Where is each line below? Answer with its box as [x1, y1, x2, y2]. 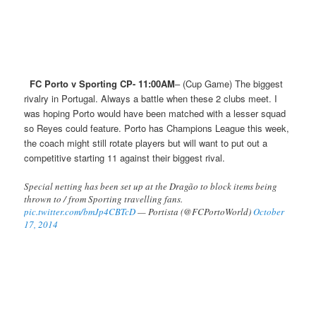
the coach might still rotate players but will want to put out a [24, 135, 268, 150]
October [253, 205, 285, 218]
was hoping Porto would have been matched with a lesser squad [24, 106, 286, 120]
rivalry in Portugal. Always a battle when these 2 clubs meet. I [24, 91, 278, 105]
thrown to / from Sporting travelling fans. [24, 192, 183, 205]
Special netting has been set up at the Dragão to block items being [24, 179, 278, 193]
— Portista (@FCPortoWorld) [135, 205, 254, 218]
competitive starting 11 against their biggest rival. [24, 150, 231, 164]
